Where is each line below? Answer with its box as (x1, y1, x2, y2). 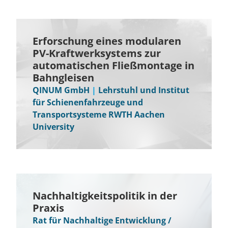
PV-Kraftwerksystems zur (33, 46, 161, 60)
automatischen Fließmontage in (33, 59, 194, 72)
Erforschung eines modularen (33, 34, 181, 48)
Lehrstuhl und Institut (98, 84, 189, 96)
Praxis (33, 201, 64, 215)
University (33, 121, 74, 132)
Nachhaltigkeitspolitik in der (33, 189, 177, 203)
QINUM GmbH (33, 84, 90, 96)
